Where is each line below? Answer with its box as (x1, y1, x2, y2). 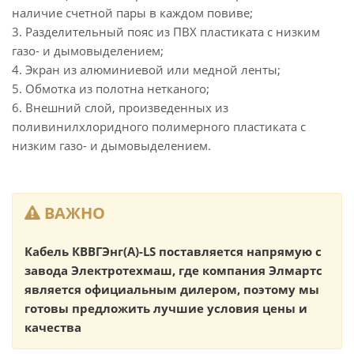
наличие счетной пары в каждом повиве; (12, 5, 253, 21)
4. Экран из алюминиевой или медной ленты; (12, 62, 281, 77)
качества (24, 319, 81, 335)
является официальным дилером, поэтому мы (24, 281, 319, 297)
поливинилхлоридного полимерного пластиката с (12, 119, 306, 134)
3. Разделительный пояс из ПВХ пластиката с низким (12, 24, 320, 40)
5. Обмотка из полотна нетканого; (12, 81, 209, 96)
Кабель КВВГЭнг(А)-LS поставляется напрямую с (24, 243, 322, 259)
